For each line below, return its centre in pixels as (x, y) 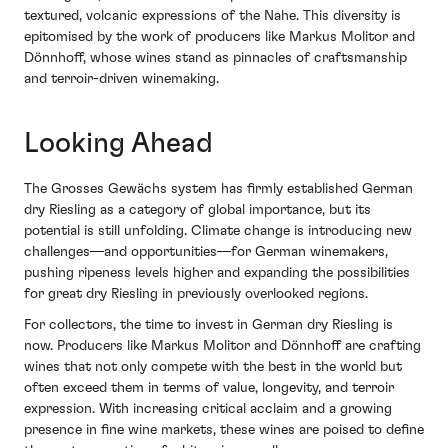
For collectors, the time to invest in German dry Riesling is (208, 325)
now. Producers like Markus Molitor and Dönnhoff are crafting (222, 346)
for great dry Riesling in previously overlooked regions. (196, 293)
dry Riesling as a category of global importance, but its (197, 209)
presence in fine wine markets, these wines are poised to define (224, 430)
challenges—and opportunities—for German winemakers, (206, 251)
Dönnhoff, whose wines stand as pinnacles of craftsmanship (215, 57)
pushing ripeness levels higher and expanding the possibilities (217, 272)
